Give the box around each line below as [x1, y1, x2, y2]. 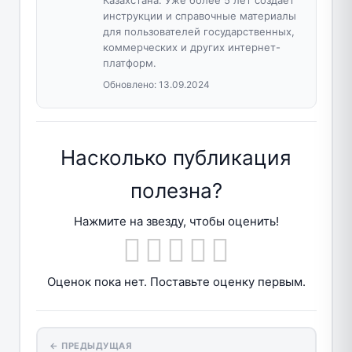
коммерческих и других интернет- [102, 40, 280, 53]
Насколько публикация [60, 145, 291, 170]
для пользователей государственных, [102, 24, 295, 38]
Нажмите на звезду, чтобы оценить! [73, 214, 279, 229]
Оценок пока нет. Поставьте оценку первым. [46, 273, 306, 289]
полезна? [130, 178, 222, 203]
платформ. [102, 56, 156, 69]
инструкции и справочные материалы [102, 9, 296, 22]
